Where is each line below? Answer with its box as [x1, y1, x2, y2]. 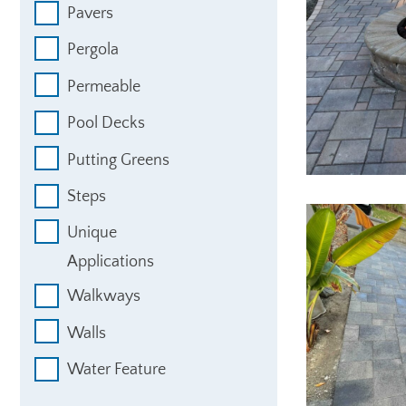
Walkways [67, 287, 140, 306]
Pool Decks [67, 114, 145, 133]
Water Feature [67, 361, 166, 380]
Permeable [67, 77, 140, 96]
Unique [67, 224, 117, 243]
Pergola [67, 41, 119, 60]
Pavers [67, 5, 113, 24]
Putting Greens [67, 150, 169, 169]
